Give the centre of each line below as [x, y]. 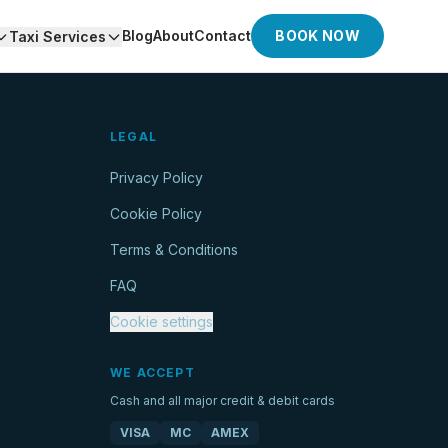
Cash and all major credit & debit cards [222, 400]
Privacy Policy [156, 177]
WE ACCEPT [152, 372]
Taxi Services [58, 36]
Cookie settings [161, 321]
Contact [223, 35]
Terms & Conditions [174, 249]
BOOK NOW [317, 35]
